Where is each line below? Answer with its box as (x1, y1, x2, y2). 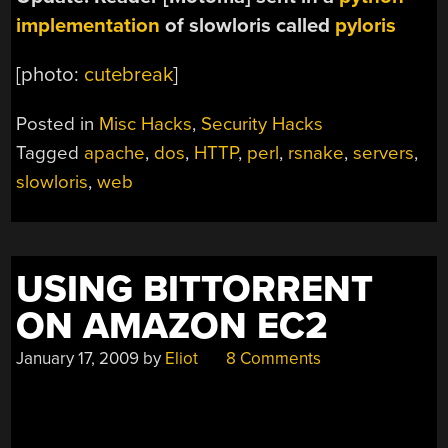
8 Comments (222, 347, 322, 369)
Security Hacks (201, 112, 324, 135)
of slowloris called (160, 12, 336, 38)
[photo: (16, 62, 85, 88)
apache (84, 141, 146, 164)
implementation (16, 12, 161, 38)
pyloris (335, 12, 397, 38)
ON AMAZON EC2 (16, 303, 329, 349)
